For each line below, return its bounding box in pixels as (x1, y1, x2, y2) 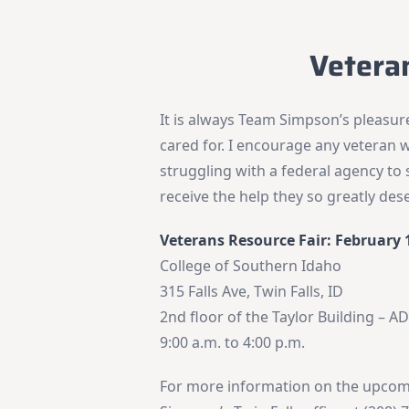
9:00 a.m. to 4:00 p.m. (160, 331, 306, 352)
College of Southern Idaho (160, 255, 342, 276)
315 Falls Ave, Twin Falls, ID (160, 280, 344, 301)
